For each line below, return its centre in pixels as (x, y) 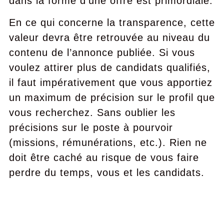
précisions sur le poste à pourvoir (91, 127)
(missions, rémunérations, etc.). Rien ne (108, 142)
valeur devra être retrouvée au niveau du (109, 37)
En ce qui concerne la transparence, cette (112, 22)
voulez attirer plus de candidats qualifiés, (109, 67)
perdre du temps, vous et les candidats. (106, 172)
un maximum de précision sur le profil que (112, 97)
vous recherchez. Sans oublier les (92, 112)
